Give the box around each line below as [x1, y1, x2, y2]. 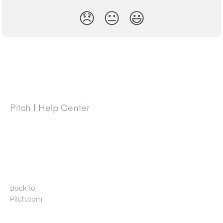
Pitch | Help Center [10, 101, 90, 114]
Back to [10, 183, 35, 193]
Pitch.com [10, 194, 42, 204]
